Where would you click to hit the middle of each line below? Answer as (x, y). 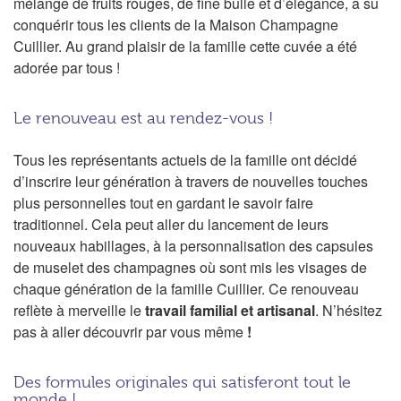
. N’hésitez (349, 310)
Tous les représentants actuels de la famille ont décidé (185, 159)
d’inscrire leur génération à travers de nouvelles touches (191, 181)
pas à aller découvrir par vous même (128, 331)
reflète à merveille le (79, 310)
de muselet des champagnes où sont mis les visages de (190, 267)
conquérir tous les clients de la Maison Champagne (176, 24)
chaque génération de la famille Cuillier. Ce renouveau (186, 288)
